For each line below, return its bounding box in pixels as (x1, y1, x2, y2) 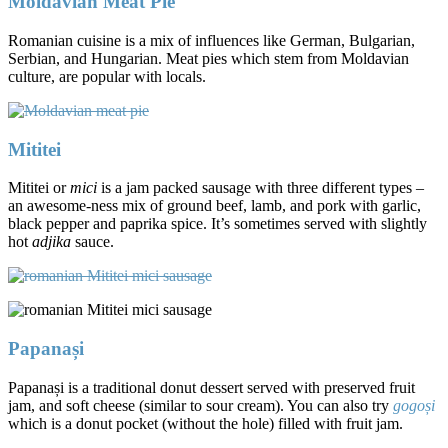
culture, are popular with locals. (8, 67, 206, 85)
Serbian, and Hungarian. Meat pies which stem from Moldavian (8, 49, 409, 67)
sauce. (71, 233, 114, 251)
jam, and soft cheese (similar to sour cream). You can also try (8, 396, 393, 414)
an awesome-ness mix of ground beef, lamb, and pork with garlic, (8, 197, 421, 215)
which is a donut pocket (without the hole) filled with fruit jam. (8, 414, 403, 432)
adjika (32, 233, 71, 251)
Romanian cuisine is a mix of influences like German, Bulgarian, (8, 31, 415, 49)
